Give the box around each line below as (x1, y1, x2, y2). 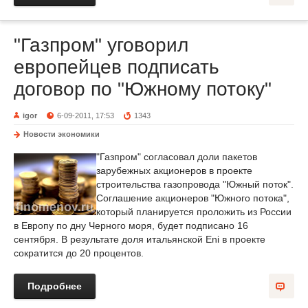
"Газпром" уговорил (14, 34, 188, 56)
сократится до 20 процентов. (14, 247, 144, 258)
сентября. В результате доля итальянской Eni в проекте (14, 234, 265, 245)
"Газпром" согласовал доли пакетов (96, 151, 257, 162)
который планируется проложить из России (96, 206, 291, 217)
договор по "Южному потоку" (14, 78, 272, 100)
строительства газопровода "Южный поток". (96, 179, 294, 190)
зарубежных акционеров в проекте (96, 165, 252, 176)
